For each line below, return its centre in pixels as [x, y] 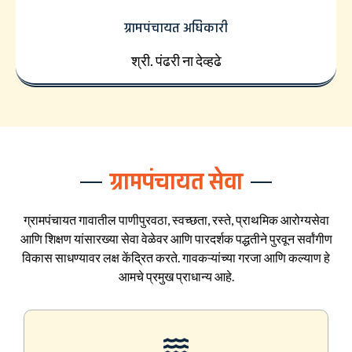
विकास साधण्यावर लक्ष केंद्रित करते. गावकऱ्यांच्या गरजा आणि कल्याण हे [176, 257]
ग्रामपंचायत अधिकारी [176, 27]
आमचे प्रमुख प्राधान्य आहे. [176, 276]
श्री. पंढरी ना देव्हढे [176, 60]
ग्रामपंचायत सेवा [176, 181]
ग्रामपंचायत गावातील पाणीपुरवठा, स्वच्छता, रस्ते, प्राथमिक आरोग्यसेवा [176, 219]
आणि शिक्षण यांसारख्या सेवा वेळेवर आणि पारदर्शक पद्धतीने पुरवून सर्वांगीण [176, 238]
